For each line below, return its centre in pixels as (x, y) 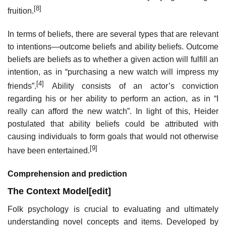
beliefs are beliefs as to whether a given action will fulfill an (113, 59)
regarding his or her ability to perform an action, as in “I (113, 99)
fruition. (21, 11)
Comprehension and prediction (67, 174)
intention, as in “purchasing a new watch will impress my (113, 72)
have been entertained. (49, 151)
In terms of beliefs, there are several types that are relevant (113, 34)
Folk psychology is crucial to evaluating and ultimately (113, 209)
